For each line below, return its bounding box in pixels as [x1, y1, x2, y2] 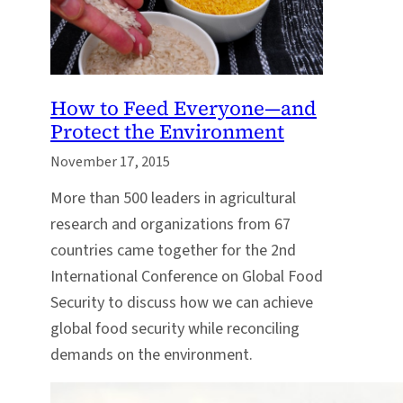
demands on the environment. [50, 342, 253, 366]
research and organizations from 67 [50, 211, 291, 236]
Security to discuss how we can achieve [50, 290, 313, 314]
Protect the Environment [50, 118, 284, 146]
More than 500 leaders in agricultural [50, 185, 296, 210]
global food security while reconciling [50, 316, 300, 340]
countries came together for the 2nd [50, 237, 296, 262]
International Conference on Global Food [50, 264, 323, 288]
